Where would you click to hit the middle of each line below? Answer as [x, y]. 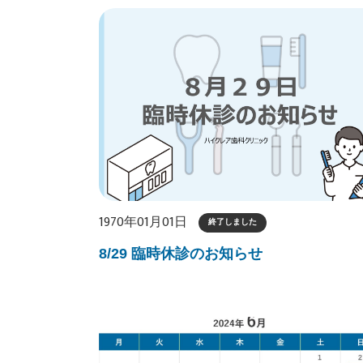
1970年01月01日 [143, 222]
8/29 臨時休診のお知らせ [181, 253]
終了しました [233, 221]
